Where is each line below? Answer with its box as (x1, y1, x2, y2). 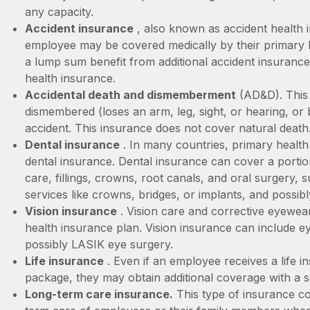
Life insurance (24, 254, 104, 268)
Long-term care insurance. (24, 287, 173, 301)
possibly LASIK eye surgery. (24, 237, 176, 251)
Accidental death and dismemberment (24, 88, 236, 102)
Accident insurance (24, 21, 134, 35)
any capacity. (24, 5, 93, 19)
